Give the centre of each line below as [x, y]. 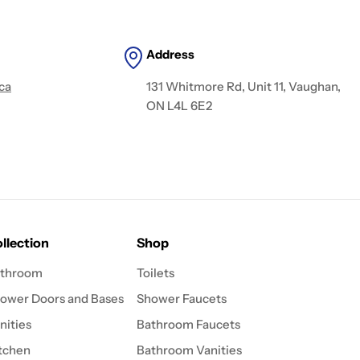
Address [170, 54]
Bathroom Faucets [188, 324]
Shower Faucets [181, 299]
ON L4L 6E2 [179, 106]
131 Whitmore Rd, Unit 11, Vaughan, [243, 86]
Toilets [155, 273]
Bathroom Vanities [189, 350]
